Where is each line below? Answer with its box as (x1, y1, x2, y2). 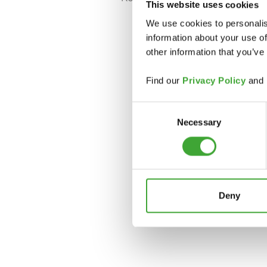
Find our (145, 75, 182, 86)
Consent (132, 103, 165, 114)
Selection (132, 117, 168, 128)
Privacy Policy (182, 75, 246, 86)
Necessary (177, 117, 221, 128)
